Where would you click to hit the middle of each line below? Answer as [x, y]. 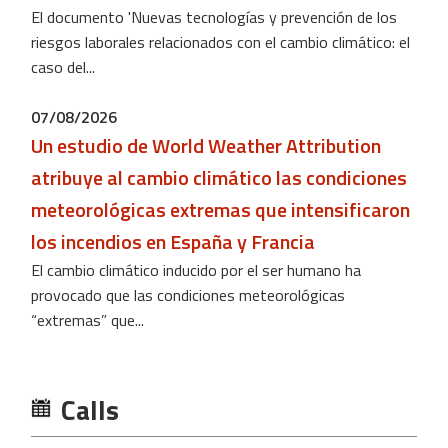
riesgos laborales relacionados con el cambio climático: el [220, 42]
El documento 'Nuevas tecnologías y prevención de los [214, 17]
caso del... [63, 67]
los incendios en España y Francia [173, 242]
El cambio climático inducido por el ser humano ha [196, 270]
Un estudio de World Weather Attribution [206, 146]
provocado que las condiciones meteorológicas [188, 295]
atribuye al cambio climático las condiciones [219, 178]
